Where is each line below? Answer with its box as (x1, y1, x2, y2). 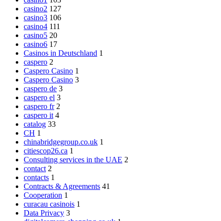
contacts (24, 173, 49, 182)
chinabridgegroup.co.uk (24, 137, 98, 146)
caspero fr (24, 102, 54, 110)
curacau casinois (24, 199, 74, 208)
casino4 (24, 22, 47, 31)
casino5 (24, 31, 47, 39)
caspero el (24, 93, 55, 102)
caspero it (24, 110, 53, 119)
